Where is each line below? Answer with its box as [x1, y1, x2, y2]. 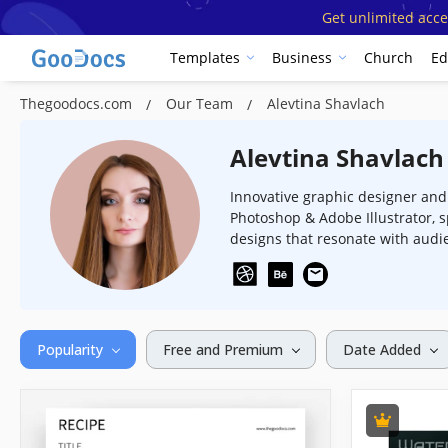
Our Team [166, 93, 237, 113]
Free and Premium [163, 339, 283, 359]
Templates [170, 48, 240, 68]
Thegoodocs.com [20, 93, 136, 113]
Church [364, 48, 413, 68]
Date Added [343, 339, 421, 359]
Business [272, 48, 332, 68]
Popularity [37, 339, 103, 359]
